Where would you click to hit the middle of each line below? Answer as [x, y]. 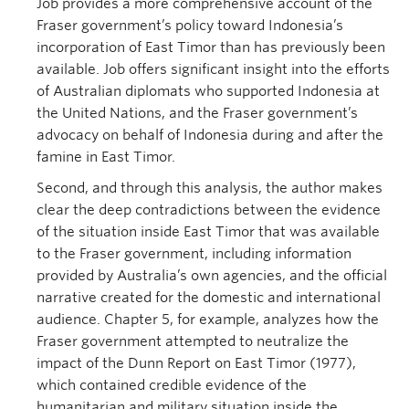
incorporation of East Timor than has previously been [211, 47]
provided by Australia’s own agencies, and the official [212, 276]
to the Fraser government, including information [194, 254]
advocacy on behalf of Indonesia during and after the [210, 135]
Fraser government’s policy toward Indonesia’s [190, 26]
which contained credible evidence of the [172, 385]
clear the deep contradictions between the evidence [209, 210]
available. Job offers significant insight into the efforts [213, 69]
